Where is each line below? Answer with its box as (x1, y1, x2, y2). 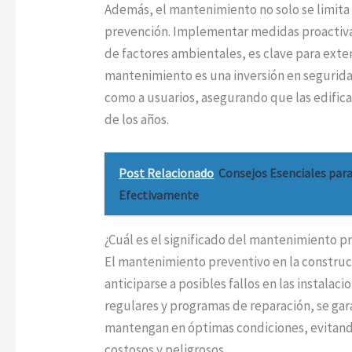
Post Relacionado (119, 164, 214, 181)
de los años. (104, 111, 170, 129)
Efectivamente (119, 186, 200, 203)
